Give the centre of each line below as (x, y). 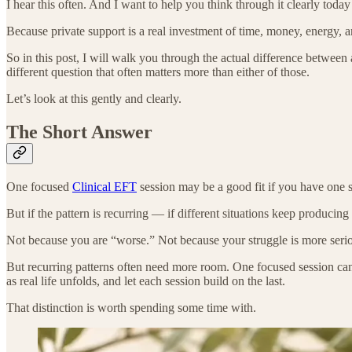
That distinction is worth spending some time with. (131, 307)
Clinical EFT (104, 186)
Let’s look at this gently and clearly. (94, 98)
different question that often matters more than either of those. (158, 71)
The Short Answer (79, 132)
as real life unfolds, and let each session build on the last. (146, 280)
